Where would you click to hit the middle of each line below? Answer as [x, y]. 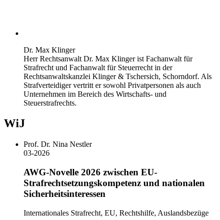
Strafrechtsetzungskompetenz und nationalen [114, 183]
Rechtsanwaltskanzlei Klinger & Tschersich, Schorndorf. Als [118, 76]
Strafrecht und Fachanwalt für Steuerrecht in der [98, 67]
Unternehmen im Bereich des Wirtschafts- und [95, 94]
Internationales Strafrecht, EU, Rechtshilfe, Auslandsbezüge [116, 213]
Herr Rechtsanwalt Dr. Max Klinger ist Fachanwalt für [108, 58]
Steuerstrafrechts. [50, 103]
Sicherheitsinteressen [65, 194]
